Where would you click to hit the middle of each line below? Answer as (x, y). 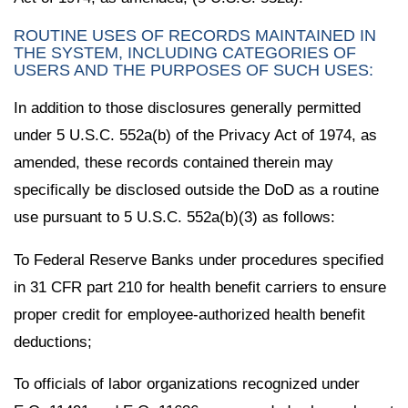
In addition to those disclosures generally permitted (187, 107)
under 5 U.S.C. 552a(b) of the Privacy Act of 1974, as (195, 135)
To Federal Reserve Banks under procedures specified (199, 260)
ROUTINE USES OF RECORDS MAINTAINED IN (195, 35)
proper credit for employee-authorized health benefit (189, 314)
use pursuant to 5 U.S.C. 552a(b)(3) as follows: (174, 217)
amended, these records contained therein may (173, 162)
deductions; (53, 342)
